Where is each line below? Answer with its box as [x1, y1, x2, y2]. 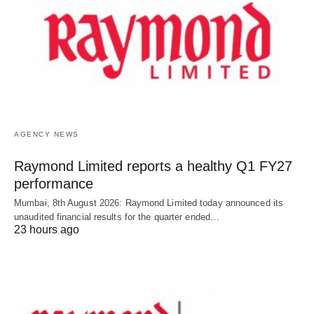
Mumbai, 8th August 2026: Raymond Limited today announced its [14, 198, 284, 209]
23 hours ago [14, 224, 79, 236]
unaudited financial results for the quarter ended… [14, 212, 220, 223]
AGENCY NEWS [14, 130, 79, 139]
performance [14, 176, 93, 192]
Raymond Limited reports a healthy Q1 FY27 [14, 158, 292, 175]
